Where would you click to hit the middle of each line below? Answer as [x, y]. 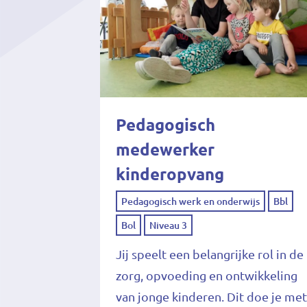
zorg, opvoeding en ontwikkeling [207, 275]
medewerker [165, 149]
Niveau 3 [169, 225]
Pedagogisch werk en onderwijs [191, 201]
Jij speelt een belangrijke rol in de [210, 254]
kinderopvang [170, 174]
